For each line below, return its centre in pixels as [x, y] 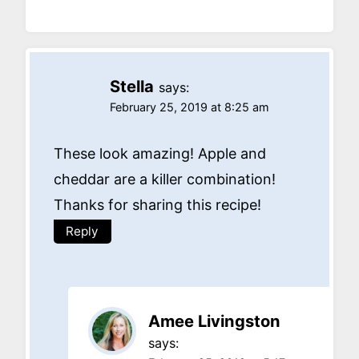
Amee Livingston [214, 321]
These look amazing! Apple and [160, 154]
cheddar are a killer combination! [165, 179]
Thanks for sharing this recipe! [157, 205]
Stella [132, 86]
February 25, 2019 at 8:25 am [190, 107]
